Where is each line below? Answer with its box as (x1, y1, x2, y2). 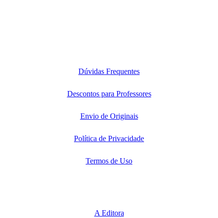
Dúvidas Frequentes (78, 67, 140, 76)
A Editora (94, 208, 124, 217)
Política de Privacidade (74, 134, 144, 143)
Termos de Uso (86, 157, 132, 165)
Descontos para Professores (67, 90, 151, 98)
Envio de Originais (80, 112, 138, 121)
